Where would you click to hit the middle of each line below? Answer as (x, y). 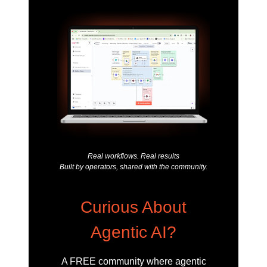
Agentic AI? (133, 232)
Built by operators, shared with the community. (133, 167)
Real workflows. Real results (133, 156)
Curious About (133, 207)
